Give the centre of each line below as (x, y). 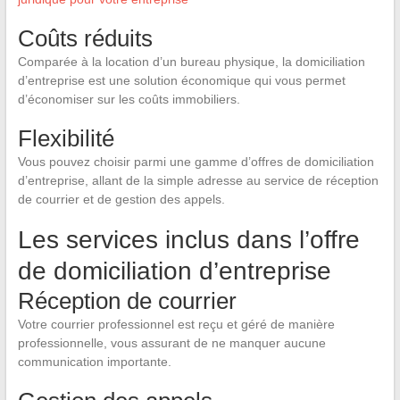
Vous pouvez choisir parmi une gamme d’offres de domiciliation (196, 161)
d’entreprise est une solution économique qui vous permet (181, 80)
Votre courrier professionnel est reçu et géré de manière (176, 324)
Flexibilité (66, 138)
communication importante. (94, 361)
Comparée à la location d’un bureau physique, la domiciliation (191, 61)
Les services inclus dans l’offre (188, 239)
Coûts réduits (85, 38)
